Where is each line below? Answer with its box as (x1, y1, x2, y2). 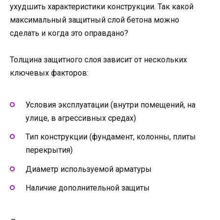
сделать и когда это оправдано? (10, 28, 128, 38)
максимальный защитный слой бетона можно (10, 15, 179, 25)
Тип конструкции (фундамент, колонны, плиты (26, 132, 196, 142)
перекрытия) (26, 145, 73, 155)
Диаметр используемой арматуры (26, 164, 152, 174)
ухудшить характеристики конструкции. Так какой (10, 1, 193, 11)
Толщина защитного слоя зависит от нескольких (10, 55, 187, 64)
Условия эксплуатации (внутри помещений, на (26, 100, 195, 110)
